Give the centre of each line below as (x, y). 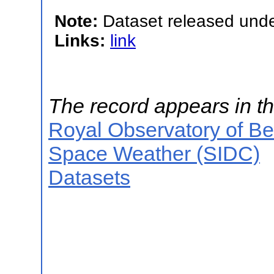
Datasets (89, 177)
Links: (82, 41)
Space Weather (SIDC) (154, 154)
